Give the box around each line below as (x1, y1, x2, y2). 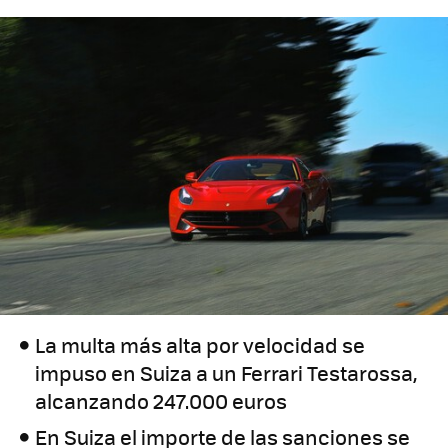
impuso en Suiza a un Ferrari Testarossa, (35, 358, 419, 388)
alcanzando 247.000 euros (35, 386, 288, 416)
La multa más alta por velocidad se (35, 330, 366, 360)
